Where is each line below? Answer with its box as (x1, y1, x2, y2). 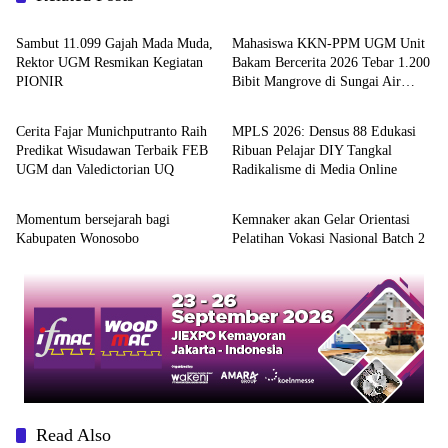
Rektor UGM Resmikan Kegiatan (16, 55, 203, 71)
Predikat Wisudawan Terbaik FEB (16, 143, 208, 159)
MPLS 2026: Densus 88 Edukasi (232, 124, 416, 140)
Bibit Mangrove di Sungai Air (232, 74, 401, 90)
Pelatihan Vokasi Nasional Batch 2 (232, 231, 425, 247)
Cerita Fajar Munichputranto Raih (16, 124, 207, 140)
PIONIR (16, 74, 63, 90)
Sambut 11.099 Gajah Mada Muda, (16, 36, 213, 52)
